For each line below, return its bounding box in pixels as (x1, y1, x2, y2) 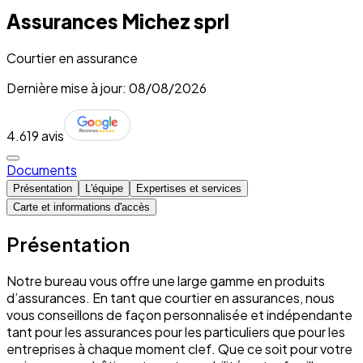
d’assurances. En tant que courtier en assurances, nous (6, 288, 335, 306)
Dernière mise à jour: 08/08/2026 (6, 79, 207, 96)
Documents (6, 160, 77, 178)
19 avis (27, 126, 64, 144)
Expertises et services (136, 181, 241, 194)
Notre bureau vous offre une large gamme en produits (6, 271, 325, 289)
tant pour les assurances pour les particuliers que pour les (6, 322, 345, 340)
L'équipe (85, 181, 123, 194)
